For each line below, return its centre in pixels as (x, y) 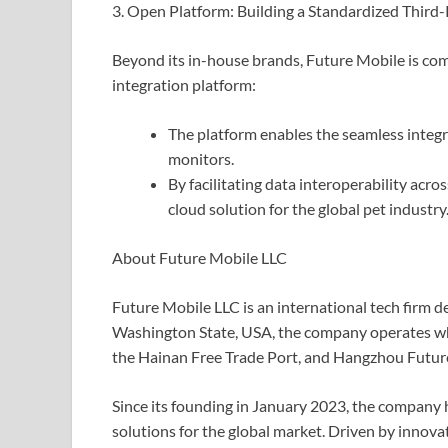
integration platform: (184, 85)
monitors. (201, 159)
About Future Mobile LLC (199, 258)
